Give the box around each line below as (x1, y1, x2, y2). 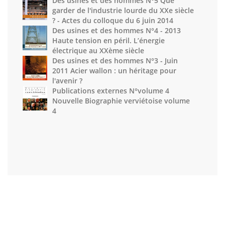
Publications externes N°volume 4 (52, 86, 169, 95)
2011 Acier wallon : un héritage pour (52, 66, 176, 75)
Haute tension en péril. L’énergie (52, 36, 165, 45)
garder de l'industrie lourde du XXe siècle (52, 6, 194, 15)
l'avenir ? (52, 76, 82, 85)
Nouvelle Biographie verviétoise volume (52, 96, 190, 105)
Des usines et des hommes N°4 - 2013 (52, 26, 181, 35)
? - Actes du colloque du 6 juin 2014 (52, 16, 173, 25)
